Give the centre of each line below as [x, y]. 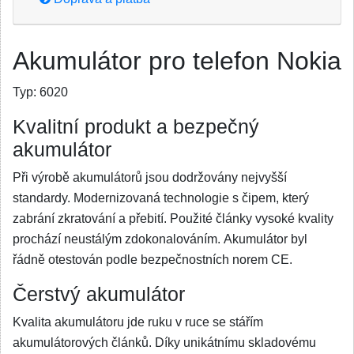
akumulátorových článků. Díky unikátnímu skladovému [164, 343]
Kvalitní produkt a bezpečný [136, 127]
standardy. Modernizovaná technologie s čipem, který [161, 198]
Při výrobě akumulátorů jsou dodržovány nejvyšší [150, 177]
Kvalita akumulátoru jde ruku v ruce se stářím [138, 322]
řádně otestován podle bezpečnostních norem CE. [154, 260]
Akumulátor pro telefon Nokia [177, 61]
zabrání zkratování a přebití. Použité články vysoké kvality [173, 218]
